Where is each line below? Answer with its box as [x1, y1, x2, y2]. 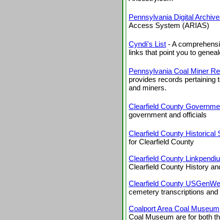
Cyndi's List [129, 39, 166, 48]
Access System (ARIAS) [129, 21, 209, 29]
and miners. [129, 83, 166, 92]
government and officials [129, 110, 207, 119]
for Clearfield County [129, 137, 194, 146]
